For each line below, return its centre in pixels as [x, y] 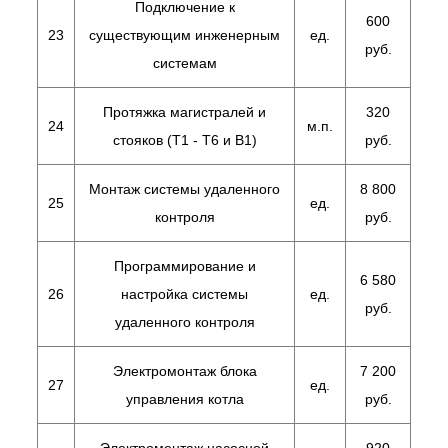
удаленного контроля [184, 322]
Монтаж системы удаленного [184, 189]
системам [184, 63]
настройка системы [184, 294]
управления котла [184, 399]
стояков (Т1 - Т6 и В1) [184, 140]
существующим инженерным [184, 35]
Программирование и [184, 266]
